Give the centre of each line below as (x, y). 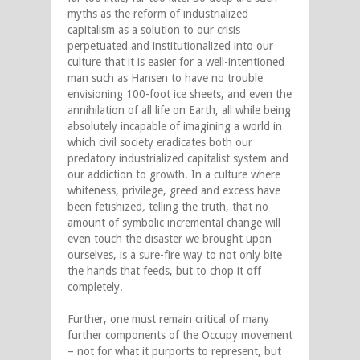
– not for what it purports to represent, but (174, 352)
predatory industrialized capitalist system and (178, 159)
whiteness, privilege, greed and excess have (174, 191)
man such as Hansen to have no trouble (165, 78)
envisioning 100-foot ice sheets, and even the (180, 94)
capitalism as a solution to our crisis (154, 30)
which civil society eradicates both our (160, 143)
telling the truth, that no (207, 207)
